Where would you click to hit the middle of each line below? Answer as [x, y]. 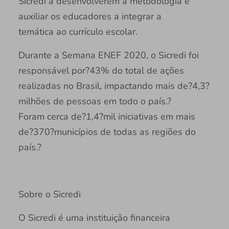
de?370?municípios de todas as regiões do [107, 132]
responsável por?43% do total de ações [101, 71]
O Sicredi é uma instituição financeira [94, 218]
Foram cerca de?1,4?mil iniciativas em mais [107, 117]
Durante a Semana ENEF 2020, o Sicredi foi [108, 55]
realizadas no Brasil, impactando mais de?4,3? [114, 86]
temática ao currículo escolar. [79, 32]
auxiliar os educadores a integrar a [90, 17]
